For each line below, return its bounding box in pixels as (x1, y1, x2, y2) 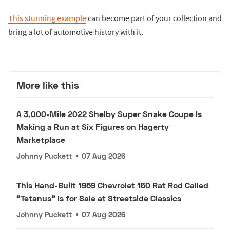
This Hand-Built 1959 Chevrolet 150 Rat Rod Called (16, 180, 208, 190)
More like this (16, 79, 79, 91)
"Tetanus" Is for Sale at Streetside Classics (16, 193, 181, 203)
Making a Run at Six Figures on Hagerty (16, 122, 169, 132)
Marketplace (16, 135, 65, 145)
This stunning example (8, 12, 86, 23)
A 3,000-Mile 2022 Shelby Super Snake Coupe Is (16, 109, 202, 119)
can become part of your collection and (86, 12, 222, 23)
